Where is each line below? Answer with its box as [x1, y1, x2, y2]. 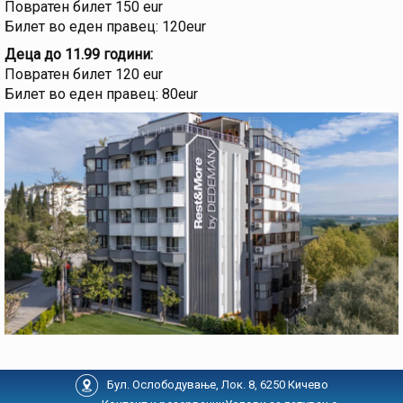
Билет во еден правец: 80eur [4, 85, 198, 103]
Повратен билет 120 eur [4, 66, 163, 84]
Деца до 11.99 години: [4, 46, 153, 64]
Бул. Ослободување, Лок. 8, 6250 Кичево [103, 378, 328, 392]
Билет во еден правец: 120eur [4, 18, 206, 36]
